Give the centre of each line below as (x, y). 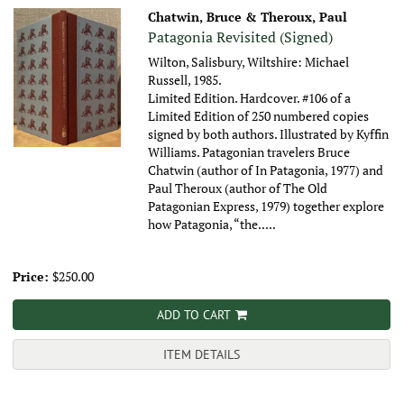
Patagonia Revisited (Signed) (241, 37)
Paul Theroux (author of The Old (238, 188)
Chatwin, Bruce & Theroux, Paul (248, 17)
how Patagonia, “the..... (212, 225)
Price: (32, 277)
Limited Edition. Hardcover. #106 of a (250, 98)
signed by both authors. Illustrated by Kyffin (269, 134)
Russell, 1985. (185, 80)
